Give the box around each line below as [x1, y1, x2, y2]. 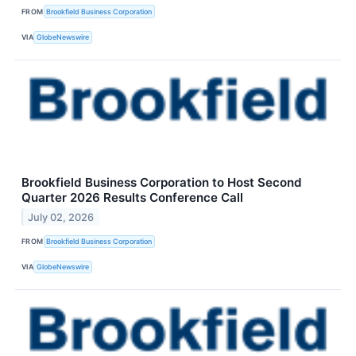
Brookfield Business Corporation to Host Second [21, 174, 302, 190]
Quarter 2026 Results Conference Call [21, 189, 243, 205]
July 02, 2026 [28, 211, 95, 223]
